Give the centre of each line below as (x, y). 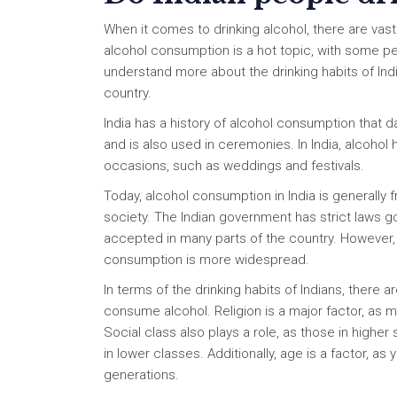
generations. (141, 374)
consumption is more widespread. (206, 259)
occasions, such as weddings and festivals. (234, 165)
